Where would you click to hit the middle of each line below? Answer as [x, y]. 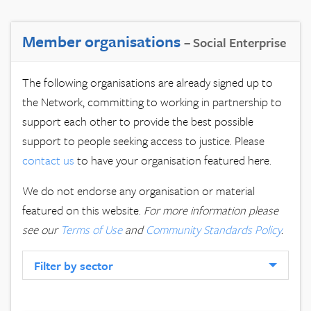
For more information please [211, 210]
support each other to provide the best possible [138, 121]
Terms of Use [91, 230]
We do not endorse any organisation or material [138, 191]
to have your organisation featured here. [173, 160]
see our [41, 230]
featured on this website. [83, 210]
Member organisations [103, 42]
